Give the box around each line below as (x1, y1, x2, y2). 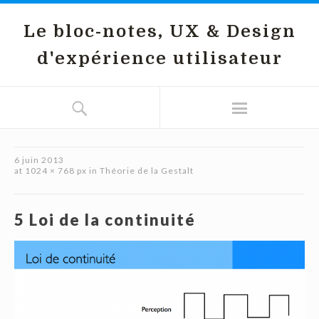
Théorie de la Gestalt (100, 165, 194, 176)
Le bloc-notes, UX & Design (23, 21, 296, 41)
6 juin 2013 (14, 155, 64, 165)
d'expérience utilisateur (36, 48, 283, 68)
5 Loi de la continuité (14, 210, 196, 229)
